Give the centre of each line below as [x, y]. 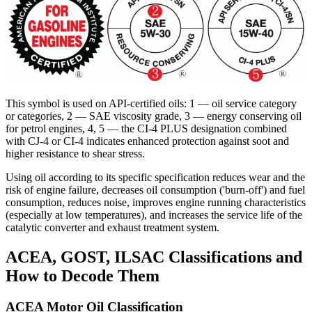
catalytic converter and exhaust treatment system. [112, 227]
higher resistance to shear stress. [75, 153]
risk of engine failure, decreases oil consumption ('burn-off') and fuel [155, 189]
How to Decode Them [83, 275]
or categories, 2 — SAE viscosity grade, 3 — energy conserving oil [154, 116]
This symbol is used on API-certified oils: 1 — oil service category [151, 103]
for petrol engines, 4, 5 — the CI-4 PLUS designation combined [146, 128]
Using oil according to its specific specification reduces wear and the [155, 177]
